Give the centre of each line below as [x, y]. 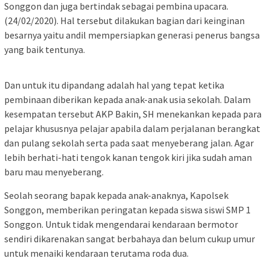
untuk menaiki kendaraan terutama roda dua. [96, 253]
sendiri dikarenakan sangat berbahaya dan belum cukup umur [130, 239]
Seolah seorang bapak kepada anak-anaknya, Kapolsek [116, 196]
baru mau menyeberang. [54, 172]
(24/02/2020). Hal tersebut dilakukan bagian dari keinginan [124, 21]
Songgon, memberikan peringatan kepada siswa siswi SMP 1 [127, 210]
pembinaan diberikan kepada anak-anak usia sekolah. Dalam [127, 100]
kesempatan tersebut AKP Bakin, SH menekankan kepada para [133, 114]
